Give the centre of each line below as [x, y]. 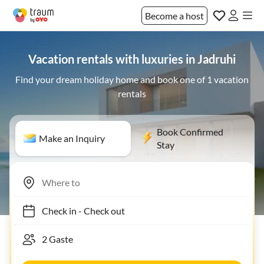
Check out [98, 210]
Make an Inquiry [72, 138]
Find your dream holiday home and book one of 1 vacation [132, 79]
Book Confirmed [190, 132]
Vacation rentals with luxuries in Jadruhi [132, 59]
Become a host [174, 15]
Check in [53, 210]
